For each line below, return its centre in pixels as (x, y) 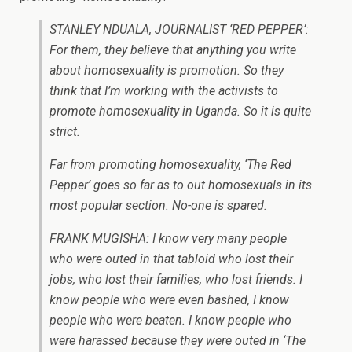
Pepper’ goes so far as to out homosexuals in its (181, 185)
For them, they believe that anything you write (173, 50)
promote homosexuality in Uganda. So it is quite (180, 112)
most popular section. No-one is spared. (158, 206)
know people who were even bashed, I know (169, 300)
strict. (65, 132)
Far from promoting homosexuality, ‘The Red (170, 165)
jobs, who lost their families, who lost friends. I (176, 280)
